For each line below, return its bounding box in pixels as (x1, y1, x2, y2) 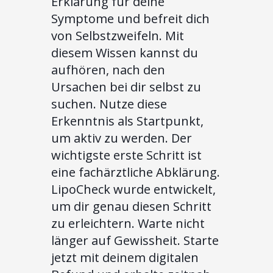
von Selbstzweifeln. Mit (51, 27, 184, 44)
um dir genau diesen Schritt (51, 197, 211, 214)
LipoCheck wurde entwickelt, (51, 180, 216, 197)
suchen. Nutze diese (51, 95, 167, 112)
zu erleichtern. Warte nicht (51, 214, 205, 232)
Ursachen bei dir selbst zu (51, 78, 201, 95)
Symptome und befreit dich (51, 10, 210, 27)
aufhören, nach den (51, 61, 165, 78)
